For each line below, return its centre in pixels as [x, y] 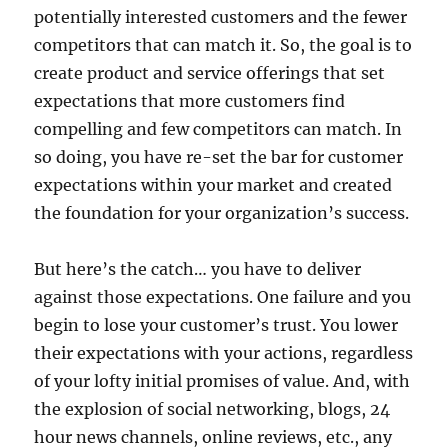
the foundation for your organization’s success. [222, 213]
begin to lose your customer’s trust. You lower [216, 325]
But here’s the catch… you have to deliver [198, 269]
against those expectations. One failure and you [223, 297]
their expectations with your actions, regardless [224, 353]
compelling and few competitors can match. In [218, 129]
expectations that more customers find [190, 101]
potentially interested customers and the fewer [221, 17]
